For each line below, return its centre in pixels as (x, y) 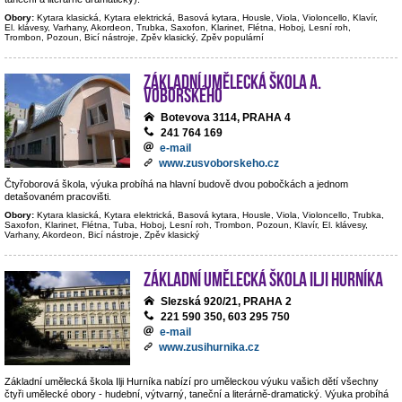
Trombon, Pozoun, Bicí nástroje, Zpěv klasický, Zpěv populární (134, 37)
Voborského (183, 93)
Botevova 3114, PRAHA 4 (226, 118)
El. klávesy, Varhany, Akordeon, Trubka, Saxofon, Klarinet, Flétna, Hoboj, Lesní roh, (178, 27)
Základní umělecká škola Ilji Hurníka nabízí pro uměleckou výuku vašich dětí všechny (192, 381)
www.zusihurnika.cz (209, 347)
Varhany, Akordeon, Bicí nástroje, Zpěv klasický (102, 235)
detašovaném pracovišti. (58, 197)
